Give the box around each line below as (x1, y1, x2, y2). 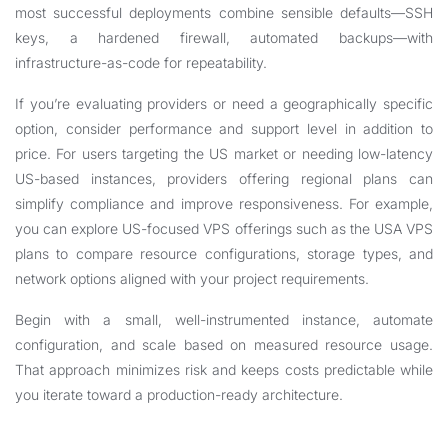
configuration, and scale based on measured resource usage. (15, 336, 433, 353)
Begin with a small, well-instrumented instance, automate (15, 311, 433, 328)
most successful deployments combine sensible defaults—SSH (15, 4, 433, 21)
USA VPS (373, 220, 434, 237)
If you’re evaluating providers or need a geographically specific (15, 95, 433, 112)
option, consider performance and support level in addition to (15, 120, 433, 137)
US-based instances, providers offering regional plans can (15, 170, 433, 187)
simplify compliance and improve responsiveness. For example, (15, 195, 433, 212)
